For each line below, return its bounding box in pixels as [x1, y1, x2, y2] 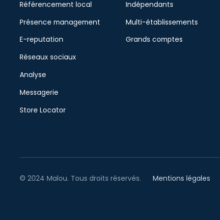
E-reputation [20, 34, 64, 45]
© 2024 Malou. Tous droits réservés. [20, 173, 141, 183]
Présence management [20, 17, 101, 27]
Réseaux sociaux [20, 52, 77, 62]
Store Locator [20, 105, 66, 115]
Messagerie [20, 87, 59, 97]
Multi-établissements [126, 17, 198, 27]
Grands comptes [126, 34, 183, 45]
